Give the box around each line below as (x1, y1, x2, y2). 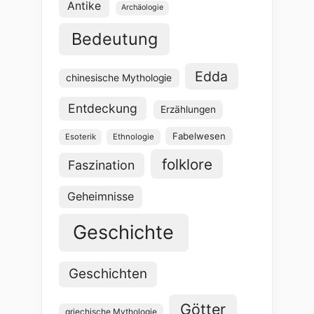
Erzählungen (160, 104, 216, 116)
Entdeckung (68, 101, 138, 116)
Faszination (68, 157, 135, 172)
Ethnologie (113, 131, 155, 142)
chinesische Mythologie (66, 72, 172, 84)
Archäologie (121, 3, 163, 13)
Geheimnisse (67, 189, 135, 204)
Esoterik (64, 131, 96, 142)
